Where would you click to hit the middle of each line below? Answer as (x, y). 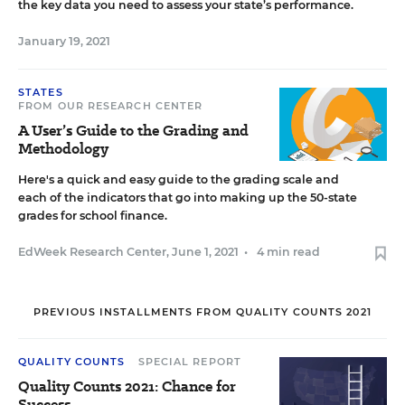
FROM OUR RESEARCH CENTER (111, 106)
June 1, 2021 (205, 252)
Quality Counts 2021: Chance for (127, 386)
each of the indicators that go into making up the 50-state (188, 198)
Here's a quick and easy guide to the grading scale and (179, 179)
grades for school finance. (93, 216)
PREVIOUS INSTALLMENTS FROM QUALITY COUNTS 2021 (202, 311)
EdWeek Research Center (92, 252)
